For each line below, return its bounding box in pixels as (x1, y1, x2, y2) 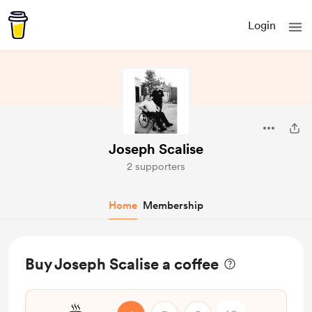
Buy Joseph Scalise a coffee (25, 255, 219, 273)
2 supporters (127, 160, 185, 173)
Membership (143, 199, 203, 212)
